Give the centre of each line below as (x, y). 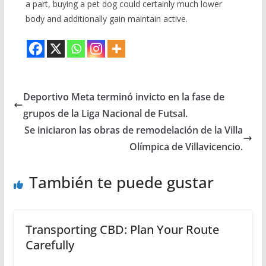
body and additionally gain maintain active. (106, 19)
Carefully (50, 245)
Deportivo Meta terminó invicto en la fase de (123, 97)
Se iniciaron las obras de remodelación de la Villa (134, 130)
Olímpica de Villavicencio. (186, 147)
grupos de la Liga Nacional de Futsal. (105, 114)
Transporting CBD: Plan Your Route (122, 230)
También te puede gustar (121, 183)
